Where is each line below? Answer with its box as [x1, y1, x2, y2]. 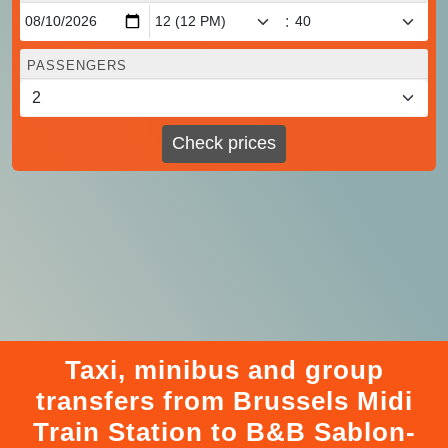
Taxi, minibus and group [64, 354, 384, 385]
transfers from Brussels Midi [35, 385, 413, 416]
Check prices [172, 133, 276, 154]
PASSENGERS [27, 57, 127, 73]
